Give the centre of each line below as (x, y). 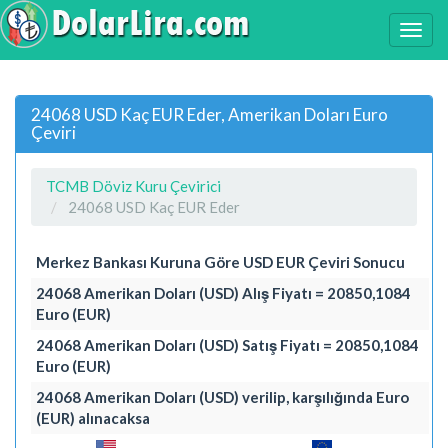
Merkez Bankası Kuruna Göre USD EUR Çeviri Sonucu (220, 261)
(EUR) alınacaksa (93, 417)
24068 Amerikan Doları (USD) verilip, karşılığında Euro (222, 396)
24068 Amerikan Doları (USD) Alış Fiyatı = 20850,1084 (223, 292)
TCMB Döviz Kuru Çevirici (133, 185)
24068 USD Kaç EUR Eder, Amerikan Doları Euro (209, 114)
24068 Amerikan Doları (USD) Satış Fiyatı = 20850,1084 (227, 344)
